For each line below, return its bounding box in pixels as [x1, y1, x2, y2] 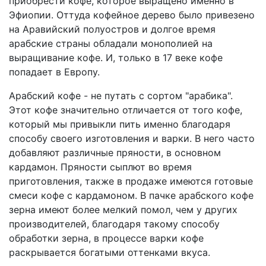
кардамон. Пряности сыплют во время [9, 161, 192, 173]
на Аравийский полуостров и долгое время [9, 23, 216, 35]
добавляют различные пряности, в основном [9, 147, 221, 159]
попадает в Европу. [9, 66, 100, 78]
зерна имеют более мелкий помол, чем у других [9, 204, 237, 216]
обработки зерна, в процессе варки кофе [9, 232, 204, 244]
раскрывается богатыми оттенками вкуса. [9, 246, 210, 258]
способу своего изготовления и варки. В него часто [9, 132, 255, 144]
